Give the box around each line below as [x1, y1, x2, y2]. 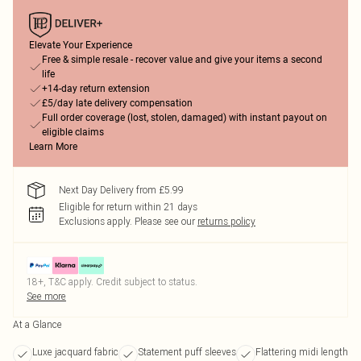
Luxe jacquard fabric [32, 346, 118, 358]
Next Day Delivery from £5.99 [59, 184, 184, 196]
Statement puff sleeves [138, 346, 236, 358]
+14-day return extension [42, 83, 150, 94]
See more [27, 290, 66, 302]
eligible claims [42, 127, 104, 138]
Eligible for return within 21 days [59, 201, 197, 213]
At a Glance [13, 318, 62, 330]
